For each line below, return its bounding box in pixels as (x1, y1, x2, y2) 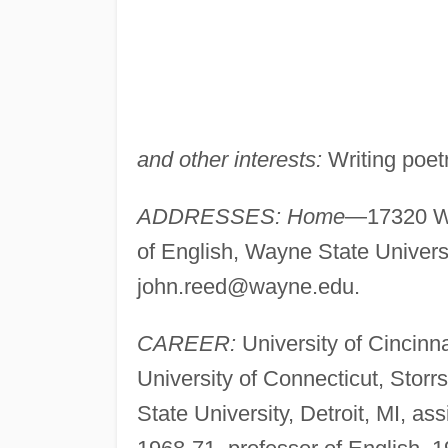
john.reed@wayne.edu (136, 273, 354, 299)
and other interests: (136, 146, 322, 172)
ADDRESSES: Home (136, 203, 345, 229)
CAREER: (136, 330, 236, 356)
